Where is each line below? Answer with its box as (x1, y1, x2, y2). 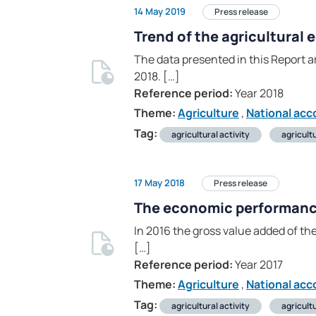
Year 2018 (233, 85, 284, 102)
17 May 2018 (134, 176, 185, 189)
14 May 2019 (134, 4, 186, 18)
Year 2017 (233, 257, 283, 273)
